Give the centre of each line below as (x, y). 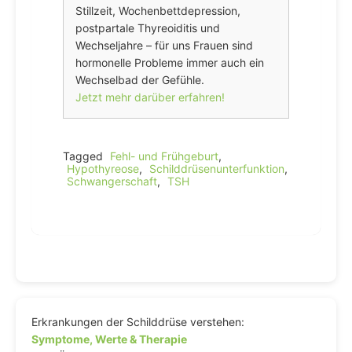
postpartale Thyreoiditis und (148, 28)
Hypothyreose (103, 169)
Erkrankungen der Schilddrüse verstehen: (138, 322)
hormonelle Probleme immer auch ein (170, 62)
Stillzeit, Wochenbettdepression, (158, 11)
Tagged (84, 156)
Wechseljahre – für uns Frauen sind (164, 45)
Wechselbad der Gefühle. (140, 80)
